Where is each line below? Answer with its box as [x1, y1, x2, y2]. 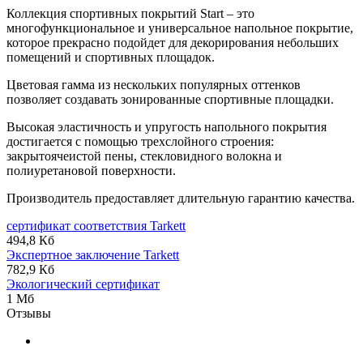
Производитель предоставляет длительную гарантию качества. [6, 190, 355, 205]
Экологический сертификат [6, 276, 160, 291]
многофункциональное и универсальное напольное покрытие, [6, 20, 353, 35]
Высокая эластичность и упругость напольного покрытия [6, 119, 327, 134]
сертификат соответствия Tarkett [6, 218, 186, 233]
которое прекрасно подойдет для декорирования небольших [6, 35, 339, 49]
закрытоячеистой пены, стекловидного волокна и [6, 148, 282, 163]
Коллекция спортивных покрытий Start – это [6, 6, 254, 20]
